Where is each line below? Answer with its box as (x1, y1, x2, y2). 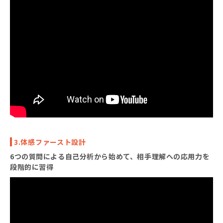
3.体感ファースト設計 (14, 136, 86, 147)
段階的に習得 (10, 161, 54, 172)
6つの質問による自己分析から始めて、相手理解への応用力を (10, 151, 210, 161)
